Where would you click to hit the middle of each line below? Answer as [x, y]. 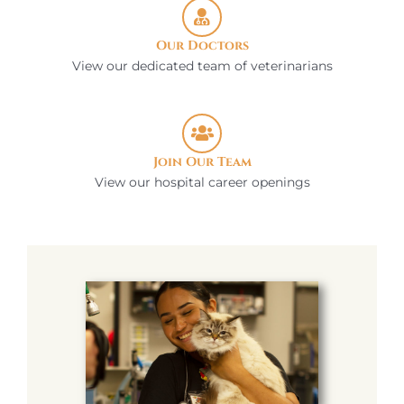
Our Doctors [202, 46]
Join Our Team [202, 162]
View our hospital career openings [202, 182]
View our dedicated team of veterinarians [202, 66]
